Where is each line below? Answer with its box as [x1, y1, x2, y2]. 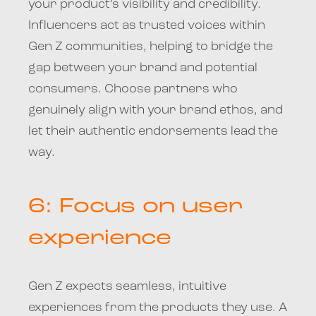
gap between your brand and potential [28, 61, 257, 74]
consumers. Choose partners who [28, 83, 238, 95]
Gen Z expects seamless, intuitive [28, 280, 226, 293]
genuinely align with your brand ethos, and [28, 104, 283, 116]
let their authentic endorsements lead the [28, 125, 278, 138]
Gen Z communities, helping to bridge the [28, 40, 273, 53]
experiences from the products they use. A [28, 301, 288, 314]
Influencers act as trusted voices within [28, 19, 265, 32]
